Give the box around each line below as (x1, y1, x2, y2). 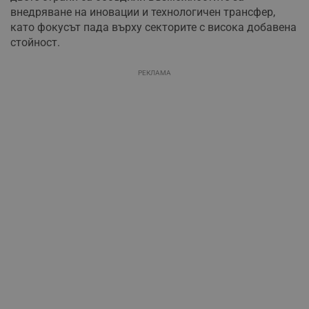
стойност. (10, 36, 60, 50)
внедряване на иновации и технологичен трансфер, (10, 6, 275, 19)
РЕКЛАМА (138, 69, 171, 77)
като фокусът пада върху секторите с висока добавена (10, 21, 297, 34)
